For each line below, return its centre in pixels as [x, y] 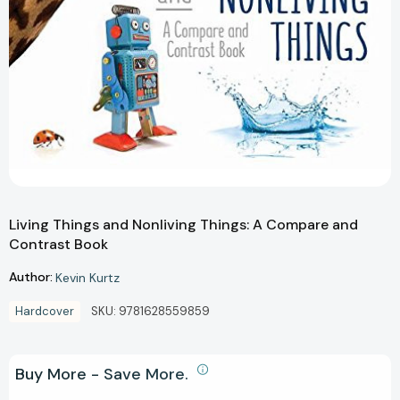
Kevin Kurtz [87, 277]
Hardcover [45, 311]
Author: [31, 277]
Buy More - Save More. [104, 374]
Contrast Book [58, 244]
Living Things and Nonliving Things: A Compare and [183, 224]
